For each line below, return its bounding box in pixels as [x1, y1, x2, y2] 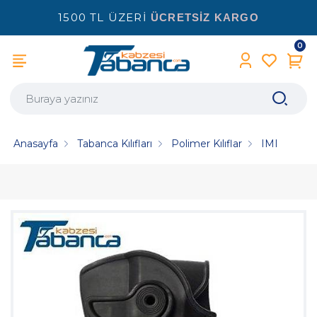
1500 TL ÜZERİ [58, 11, 151, 24]
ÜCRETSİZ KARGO [151, 11, 259, 23]
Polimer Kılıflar [171, 137, 243, 151]
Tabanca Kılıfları [77, 137, 153, 151]
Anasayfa [13, 137, 59, 151]
